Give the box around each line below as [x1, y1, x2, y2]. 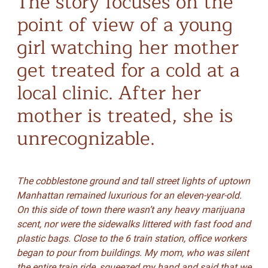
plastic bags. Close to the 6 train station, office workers [16, 233, 246, 244]
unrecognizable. [16, 123, 155, 154]
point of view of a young [16, 9, 233, 41]
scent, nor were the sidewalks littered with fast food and [16, 218, 251, 230]
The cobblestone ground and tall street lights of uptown [16, 175, 250, 187]
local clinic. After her [16, 77, 201, 109]
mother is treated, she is [16, 100, 233, 132]
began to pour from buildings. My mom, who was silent [16, 247, 249, 258]
